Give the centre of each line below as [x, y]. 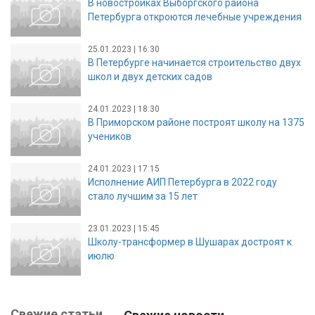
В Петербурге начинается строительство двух [194, 62]
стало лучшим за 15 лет [143, 196]
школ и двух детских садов [150, 76]
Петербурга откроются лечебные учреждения [195, 17]
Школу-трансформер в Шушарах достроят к [190, 242]
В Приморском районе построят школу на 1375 [196, 122]
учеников [110, 136]
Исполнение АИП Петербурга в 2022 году [182, 182]
